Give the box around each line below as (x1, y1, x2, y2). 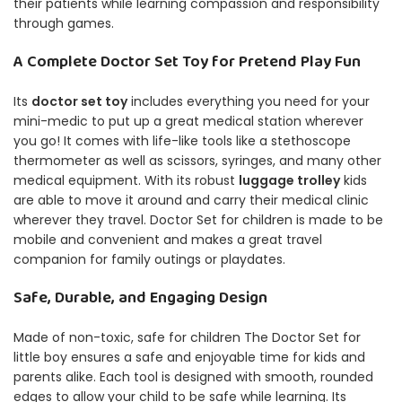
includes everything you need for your (127, 92, 370, 111)
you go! (13, 132, 60, 151)
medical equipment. (13, 171, 141, 190)
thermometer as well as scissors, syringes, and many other (13, 152, 381, 170)
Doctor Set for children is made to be (150, 211, 383, 230)
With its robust (144, 171, 239, 190)
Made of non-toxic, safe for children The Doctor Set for (13, 328, 361, 347)
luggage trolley (239, 171, 340, 190)
